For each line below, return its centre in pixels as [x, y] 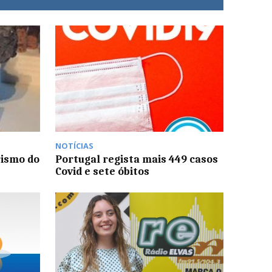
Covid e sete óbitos [102, 171]
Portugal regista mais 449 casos [136, 159]
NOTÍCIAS [74, 145]
